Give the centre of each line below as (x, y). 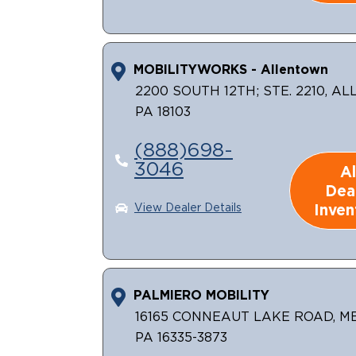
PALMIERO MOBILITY (202, 295)
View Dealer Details (188, 209)
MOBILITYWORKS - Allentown (231, 70)
